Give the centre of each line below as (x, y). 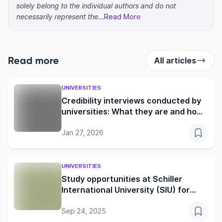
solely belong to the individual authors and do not (96, 6)
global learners (91, 201)
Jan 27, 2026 (83, 133)
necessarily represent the (57, 17)
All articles (175, 61)
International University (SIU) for (126, 190)
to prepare (83, 123)
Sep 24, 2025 (84, 211)
